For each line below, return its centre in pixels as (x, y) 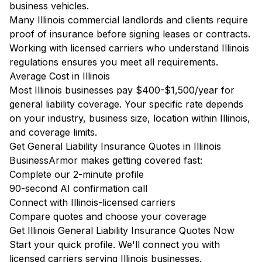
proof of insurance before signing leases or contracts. (130, 34)
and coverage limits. (53, 132)
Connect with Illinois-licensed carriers (92, 202)
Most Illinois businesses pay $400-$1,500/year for (122, 90)
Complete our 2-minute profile (77, 174)
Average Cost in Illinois (60, 76)
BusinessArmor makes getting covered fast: (106, 160)
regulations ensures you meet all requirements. (114, 62)
